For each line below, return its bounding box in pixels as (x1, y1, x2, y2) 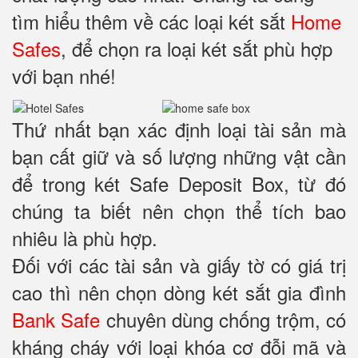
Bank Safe (12, 305, 101, 334)
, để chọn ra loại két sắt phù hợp (61, 34, 332, 63)
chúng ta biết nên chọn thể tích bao (12, 197, 346, 225)
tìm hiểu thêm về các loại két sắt (12, 7, 291, 36)
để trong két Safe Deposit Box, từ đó (12, 169, 346, 198)
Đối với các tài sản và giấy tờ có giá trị (12, 251, 346, 280)
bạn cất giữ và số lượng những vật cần (12, 142, 346, 171)
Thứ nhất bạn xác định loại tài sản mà (12, 115, 346, 144)
